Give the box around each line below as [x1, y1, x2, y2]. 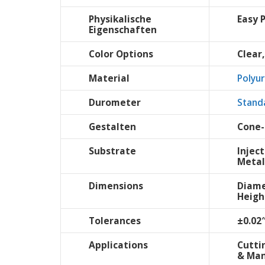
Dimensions [89, 179, 143, 193]
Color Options [89, 47, 153, 61]
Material [89, 72, 130, 85]
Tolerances [89, 214, 141, 228]
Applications [89, 238, 148, 252]
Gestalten [89, 120, 136, 134]
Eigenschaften [89, 23, 157, 37]
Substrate [89, 144, 136, 158]
